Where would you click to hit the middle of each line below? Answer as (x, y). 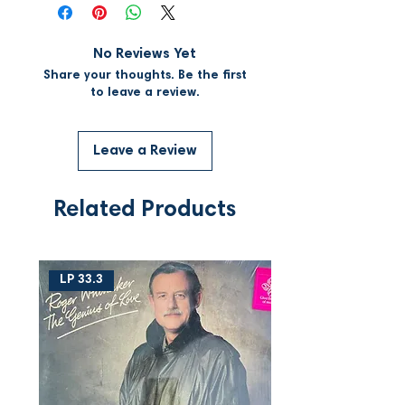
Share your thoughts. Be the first (145, 75)
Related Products (145, 211)
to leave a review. (145, 93)
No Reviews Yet (145, 54)
